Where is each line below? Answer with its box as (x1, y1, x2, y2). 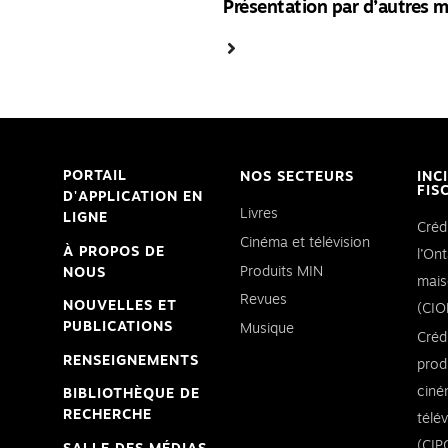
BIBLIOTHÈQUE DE (63, 387, 200, 402)
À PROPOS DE (63, 244, 165, 259)
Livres (240, 207, 278, 221)
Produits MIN (240, 264, 323, 279)
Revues (240, 293, 287, 308)
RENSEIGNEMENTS (63, 353, 199, 368)
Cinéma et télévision (240, 235, 370, 250)
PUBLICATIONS (63, 320, 173, 335)
